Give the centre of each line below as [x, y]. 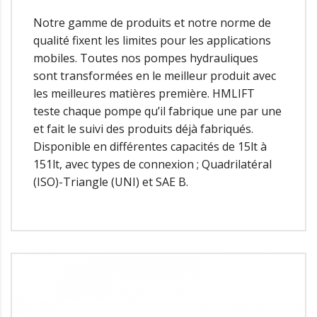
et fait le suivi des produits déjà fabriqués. [143, 128]
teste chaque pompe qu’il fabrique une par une [157, 111]
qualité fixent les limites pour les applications [152, 40]
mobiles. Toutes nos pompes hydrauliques [146, 58]
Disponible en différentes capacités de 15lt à [150, 146]
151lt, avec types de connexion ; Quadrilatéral [152, 164]
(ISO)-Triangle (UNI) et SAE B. [111, 181]
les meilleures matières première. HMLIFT [144, 93]
